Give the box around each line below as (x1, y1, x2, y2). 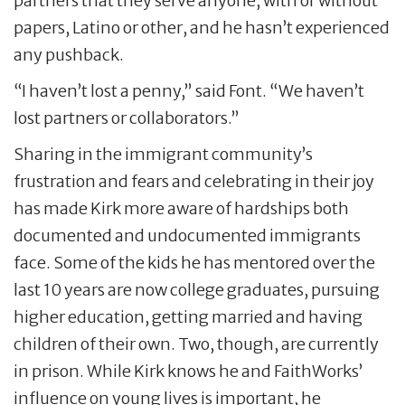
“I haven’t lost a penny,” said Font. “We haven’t (14, 80, 364, 102)
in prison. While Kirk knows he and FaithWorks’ (14, 361, 363, 382)
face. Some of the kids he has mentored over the (14, 252, 375, 274)
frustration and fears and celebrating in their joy (14, 171, 374, 193)
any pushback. (14, 44, 124, 66)
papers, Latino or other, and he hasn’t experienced (14, 17, 390, 39)
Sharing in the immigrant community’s (14, 144, 313, 165)
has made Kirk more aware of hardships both (14, 198, 349, 220)
